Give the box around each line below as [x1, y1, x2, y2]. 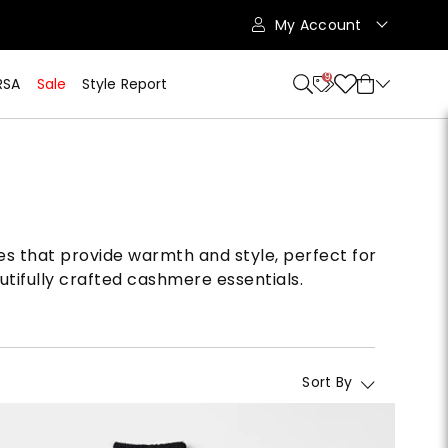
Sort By [302, 372, 353, 392]
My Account [275, 15, 366, 35]
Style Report [81, 74, 168, 94]
